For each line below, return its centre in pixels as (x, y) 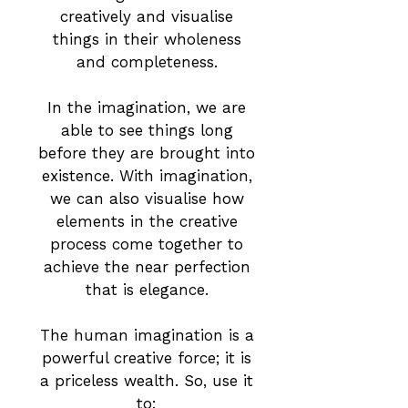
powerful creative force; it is (147, 358)
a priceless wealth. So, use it (147, 381)
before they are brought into (147, 153)
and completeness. (147, 62)
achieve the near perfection (147, 267)
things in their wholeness (147, 39)
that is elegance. (147, 290)
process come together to (147, 244)
